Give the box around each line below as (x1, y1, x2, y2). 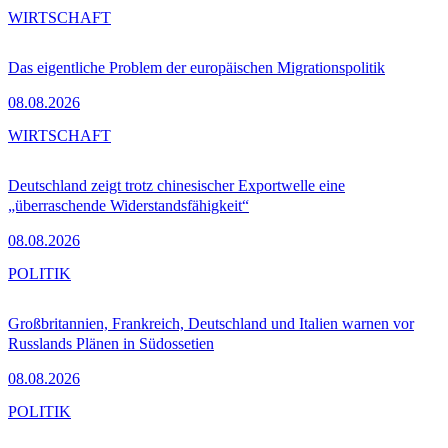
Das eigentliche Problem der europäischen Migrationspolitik (8, 59, 385, 77)
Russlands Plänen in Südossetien (8, 335, 214, 353)
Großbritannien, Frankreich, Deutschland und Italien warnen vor (8, 315, 414, 333)
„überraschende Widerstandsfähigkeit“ (8, 197, 249, 215)
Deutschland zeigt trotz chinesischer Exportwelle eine (8, 177, 345, 195)
